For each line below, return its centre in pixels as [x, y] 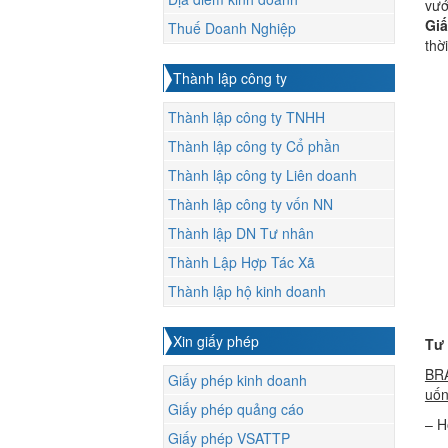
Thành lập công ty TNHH [246, 117]
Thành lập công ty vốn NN [250, 204]
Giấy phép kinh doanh [237, 380]
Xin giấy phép [215, 341]
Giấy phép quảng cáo [235, 409]
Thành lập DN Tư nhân [240, 233]
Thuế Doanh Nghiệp [231, 28]
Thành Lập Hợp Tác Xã [241, 262]
